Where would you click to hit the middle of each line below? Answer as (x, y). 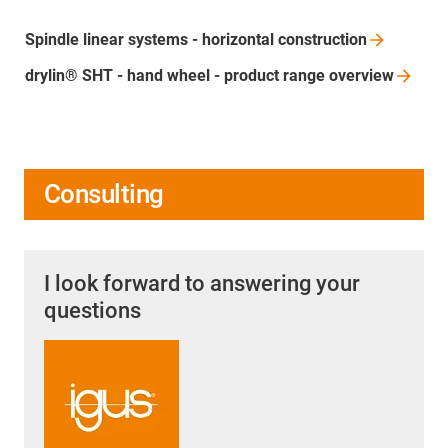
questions (92, 311)
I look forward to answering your (202, 284)
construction (322, 40)
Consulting (104, 194)
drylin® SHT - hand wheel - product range (177, 76)
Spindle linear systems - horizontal (151, 40)
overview (361, 76)
